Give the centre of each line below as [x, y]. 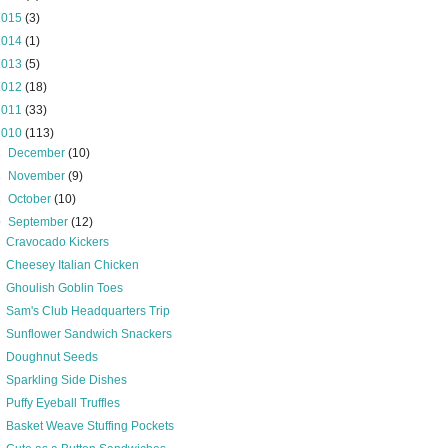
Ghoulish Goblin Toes [64, 288]
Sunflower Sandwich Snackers [88, 334]
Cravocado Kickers [57, 242]
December [38, 153]
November [38, 176]
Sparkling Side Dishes [66, 380]
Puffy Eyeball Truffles [62, 403]
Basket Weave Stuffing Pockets [89, 426]
